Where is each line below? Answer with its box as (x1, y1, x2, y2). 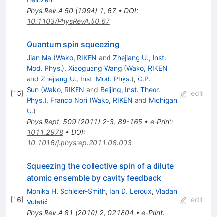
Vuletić (26, 198, 48, 206)
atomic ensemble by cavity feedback (26, 173, 161, 183)
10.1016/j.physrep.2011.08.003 (26, 139, 132, 147)
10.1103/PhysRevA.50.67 (26, 17, 110, 26)
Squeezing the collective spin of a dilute (26, 161, 174, 171)
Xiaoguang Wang (68, 64, 122, 73)
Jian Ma (26, 53, 51, 62)
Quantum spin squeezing (26, 39, 120, 49)
